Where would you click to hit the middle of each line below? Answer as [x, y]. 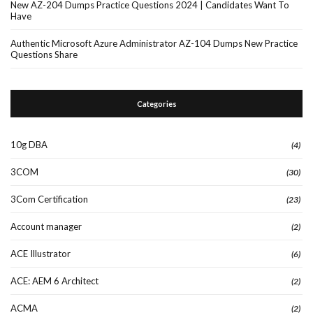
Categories [156, 103]
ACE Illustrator [41, 253]
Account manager [46, 226]
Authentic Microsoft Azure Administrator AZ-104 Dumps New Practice [154, 43]
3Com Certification [49, 199]
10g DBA [29, 144]
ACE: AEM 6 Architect [54, 281]
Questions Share [44, 54]
